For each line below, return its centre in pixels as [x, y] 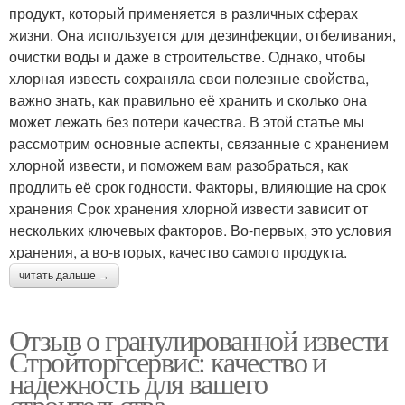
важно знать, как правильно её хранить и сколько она [188, 100]
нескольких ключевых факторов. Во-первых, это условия [200, 231]
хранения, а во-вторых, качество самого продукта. [178, 252]
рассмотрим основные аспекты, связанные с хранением [199, 144]
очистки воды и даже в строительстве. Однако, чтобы [188, 57]
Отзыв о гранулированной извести [198, 340]
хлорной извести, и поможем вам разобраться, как [179, 165]
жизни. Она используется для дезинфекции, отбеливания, [202, 35]
